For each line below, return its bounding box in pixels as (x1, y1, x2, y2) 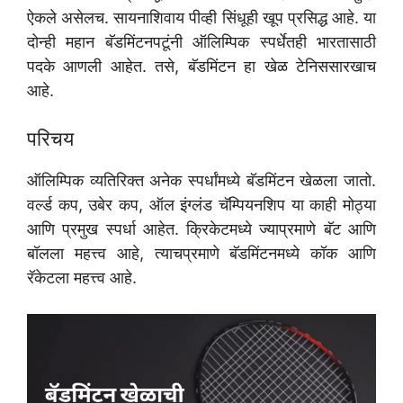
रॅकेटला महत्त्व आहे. (27, 268, 137, 287)
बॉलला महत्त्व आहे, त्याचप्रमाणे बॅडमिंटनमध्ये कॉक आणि (27, 244, 376, 263)
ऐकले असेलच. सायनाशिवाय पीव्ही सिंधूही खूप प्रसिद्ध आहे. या (27, 8, 376, 27)
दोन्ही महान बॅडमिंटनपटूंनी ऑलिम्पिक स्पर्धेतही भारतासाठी (27, 32, 376, 51)
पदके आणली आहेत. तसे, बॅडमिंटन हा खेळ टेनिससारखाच (27, 57, 376, 76)
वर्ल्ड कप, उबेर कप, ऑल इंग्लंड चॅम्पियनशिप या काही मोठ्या (27, 195, 376, 214)
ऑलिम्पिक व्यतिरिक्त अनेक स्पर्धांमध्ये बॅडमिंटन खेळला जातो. (27, 171, 376, 190)
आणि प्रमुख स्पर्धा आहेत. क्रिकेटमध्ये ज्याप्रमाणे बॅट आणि (27, 219, 376, 238)
